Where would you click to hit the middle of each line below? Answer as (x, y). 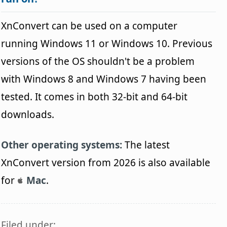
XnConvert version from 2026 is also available (106, 162)
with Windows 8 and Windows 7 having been (104, 79)
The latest (146, 145)
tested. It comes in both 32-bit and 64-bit (94, 97)
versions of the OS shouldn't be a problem (98, 61)
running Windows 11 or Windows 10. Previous (107, 43)
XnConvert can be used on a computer (89, 26)
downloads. (28, 114)
